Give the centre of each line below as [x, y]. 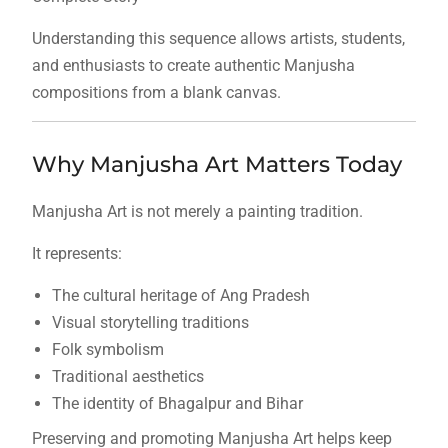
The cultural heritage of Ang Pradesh [180, 296]
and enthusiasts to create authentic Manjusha [193, 66]
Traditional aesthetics [127, 377]
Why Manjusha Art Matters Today [216, 165]
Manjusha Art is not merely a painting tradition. [197, 212]
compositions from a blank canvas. [156, 93]
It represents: [76, 254]
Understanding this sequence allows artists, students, [218, 39]
